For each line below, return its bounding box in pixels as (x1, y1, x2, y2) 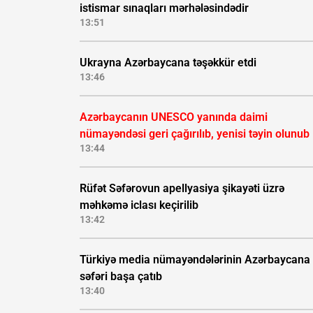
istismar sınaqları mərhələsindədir (80, 1, 249, 15)
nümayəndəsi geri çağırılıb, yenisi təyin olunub (80, 127, 310, 141)
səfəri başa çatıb (80, 270, 162, 284)
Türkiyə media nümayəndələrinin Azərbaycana (80, 253, 310, 267)
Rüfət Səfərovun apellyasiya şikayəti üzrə (80, 182, 284, 196)
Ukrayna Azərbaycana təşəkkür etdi (80, 56, 256, 70)
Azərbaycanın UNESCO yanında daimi (80, 110, 268, 124)
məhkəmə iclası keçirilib (80, 198, 198, 212)
